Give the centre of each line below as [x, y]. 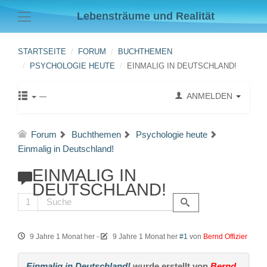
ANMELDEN [209, 96]
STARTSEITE [42, 52]
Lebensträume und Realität [145, 16]
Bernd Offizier [225, 237]
